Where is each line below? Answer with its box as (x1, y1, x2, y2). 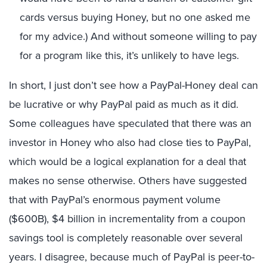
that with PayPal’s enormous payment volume (9, 192, 221, 207)
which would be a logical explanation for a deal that (9, 154, 246, 169)
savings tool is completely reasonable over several (9, 230, 243, 246)
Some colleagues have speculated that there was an (9, 116, 252, 131)
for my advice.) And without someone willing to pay (20, 29, 257, 44)
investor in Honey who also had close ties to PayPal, (9, 135, 251, 150)
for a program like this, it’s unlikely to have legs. (20, 48, 239, 63)
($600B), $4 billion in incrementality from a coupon (9, 211, 246, 226)
